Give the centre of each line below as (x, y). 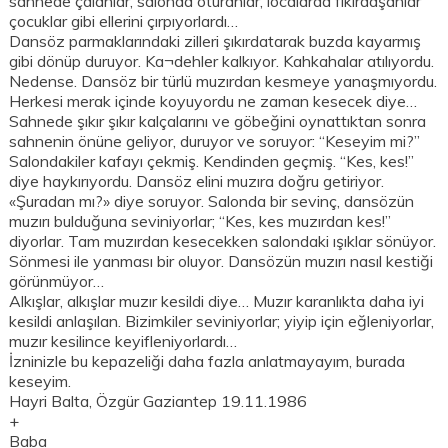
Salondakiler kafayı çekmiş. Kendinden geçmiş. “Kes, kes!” (212, 161)
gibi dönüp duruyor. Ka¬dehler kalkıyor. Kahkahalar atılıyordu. (222, 61)
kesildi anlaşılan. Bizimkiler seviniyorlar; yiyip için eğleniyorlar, (222, 321)
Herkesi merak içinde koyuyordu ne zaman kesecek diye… (213, 101)
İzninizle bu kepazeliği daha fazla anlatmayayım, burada (207, 361)
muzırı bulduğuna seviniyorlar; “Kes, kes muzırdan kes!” (200, 221)
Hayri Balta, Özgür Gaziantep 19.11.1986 (158, 401)
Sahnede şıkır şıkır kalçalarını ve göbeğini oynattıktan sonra (218, 121)
